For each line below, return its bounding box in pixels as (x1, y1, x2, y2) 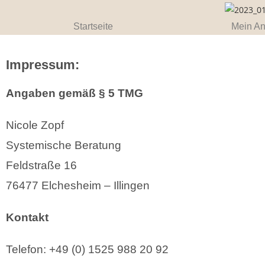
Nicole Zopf (6, 118, 64, 131)
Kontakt (6, 211, 49, 224)
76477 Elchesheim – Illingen (6, 179, 150, 192)
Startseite (73, 21, 113, 31)
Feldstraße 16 (6, 159, 77, 172)
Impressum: (6, 57, 79, 72)
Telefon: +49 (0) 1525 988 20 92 (6, 243, 169, 256)
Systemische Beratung (6, 138, 121, 151)
